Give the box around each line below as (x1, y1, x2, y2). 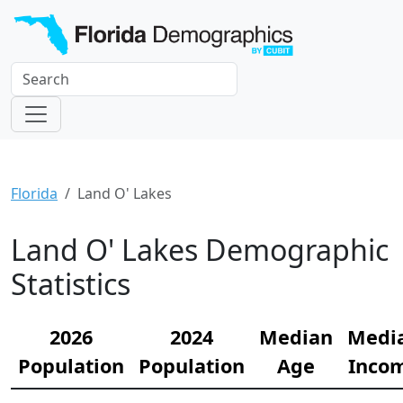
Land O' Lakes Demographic (11, 229, 389, 269)
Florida (11, 183, 58, 203)
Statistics (11, 264, 130, 303)
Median (259, 323, 333, 350)
